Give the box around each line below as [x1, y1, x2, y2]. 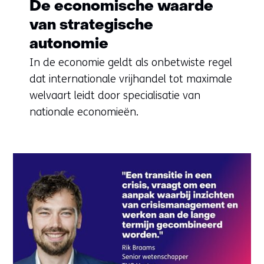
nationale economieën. [29, 105, 138, 118]
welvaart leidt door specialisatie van [29, 88, 200, 102]
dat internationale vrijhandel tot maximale [29, 72, 232, 85]
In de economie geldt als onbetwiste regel [29, 55, 232, 69]
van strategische [29, 18, 153, 33]
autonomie [29, 37, 108, 52]
